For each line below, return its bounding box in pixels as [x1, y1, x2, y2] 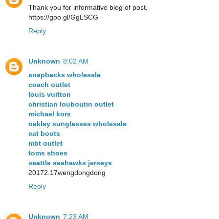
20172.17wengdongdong [28, 168, 106, 176]
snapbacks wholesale [28, 70, 101, 79]
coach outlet [28, 80, 70, 88]
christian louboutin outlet [28, 100, 114, 108]
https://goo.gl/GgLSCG [28, 13, 98, 21]
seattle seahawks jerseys [28, 158, 112, 167]
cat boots [28, 129, 60, 137]
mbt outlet [28, 139, 63, 147]
